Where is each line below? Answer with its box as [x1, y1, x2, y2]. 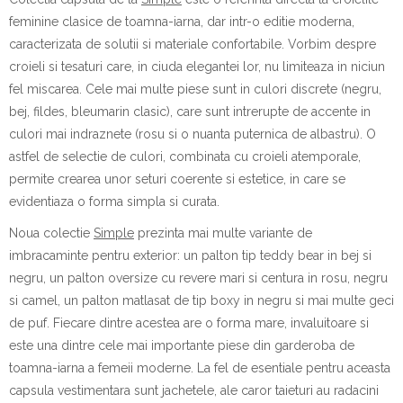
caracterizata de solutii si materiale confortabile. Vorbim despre [9, 37, 376, 51]
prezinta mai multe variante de [134, 226, 312, 240]
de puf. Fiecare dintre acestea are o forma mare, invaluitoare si [9, 316, 369, 330]
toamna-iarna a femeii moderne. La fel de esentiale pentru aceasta [9, 361, 390, 375]
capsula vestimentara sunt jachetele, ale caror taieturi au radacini [9, 383, 379, 398]
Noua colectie [9, 226, 94, 240]
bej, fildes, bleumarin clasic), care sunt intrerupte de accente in [9, 104, 371, 119]
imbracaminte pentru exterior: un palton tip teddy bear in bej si [9, 248, 372, 263]
